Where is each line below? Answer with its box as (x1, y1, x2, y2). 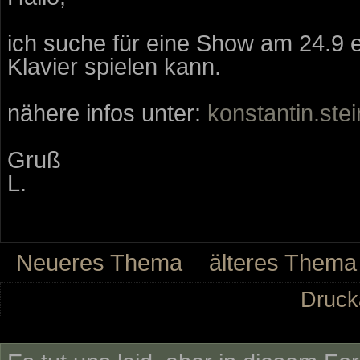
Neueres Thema (16, 248, 182, 276)
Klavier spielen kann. (7, 52, 221, 80)
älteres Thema (209, 248, 357, 276)
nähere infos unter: (7, 99, 207, 126)
